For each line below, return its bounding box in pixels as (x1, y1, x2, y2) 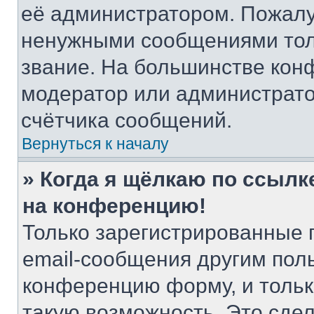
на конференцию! (22, 194, 206, 217)
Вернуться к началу (22, 135, 169, 153)
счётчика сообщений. (21, 109, 232, 132)
